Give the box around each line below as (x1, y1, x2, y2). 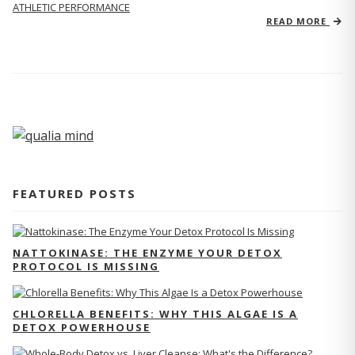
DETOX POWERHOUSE (13, 319, 151, 334)
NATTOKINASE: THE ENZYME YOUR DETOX (13, 245, 282, 260)
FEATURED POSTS (13, 185, 136, 201)
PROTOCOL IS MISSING (13, 258, 159, 273)
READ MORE (266, 15, 330, 27)
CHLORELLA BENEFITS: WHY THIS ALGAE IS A (13, 306, 298, 321)
